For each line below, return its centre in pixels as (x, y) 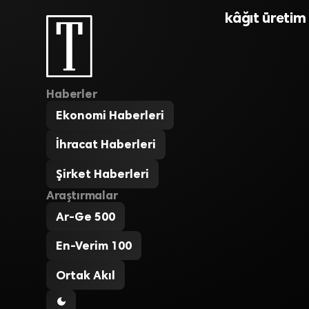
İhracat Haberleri (106, 144)
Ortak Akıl (86, 275)
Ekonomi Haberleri (110, 116)
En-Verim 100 (94, 246)
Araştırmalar (82, 195)
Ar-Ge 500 (86, 216)
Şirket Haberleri (103, 173)
